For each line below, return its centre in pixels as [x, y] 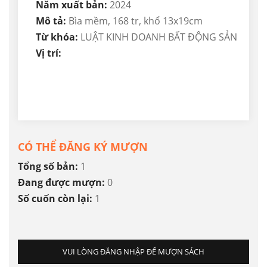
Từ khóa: [58, 37]
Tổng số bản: [49, 167]
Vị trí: [49, 53]
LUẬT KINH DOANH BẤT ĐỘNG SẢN [159, 37]
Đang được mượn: [63, 183]
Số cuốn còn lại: [56, 199]
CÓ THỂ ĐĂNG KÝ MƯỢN [83, 147]
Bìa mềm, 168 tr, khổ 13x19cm [136, 21]
